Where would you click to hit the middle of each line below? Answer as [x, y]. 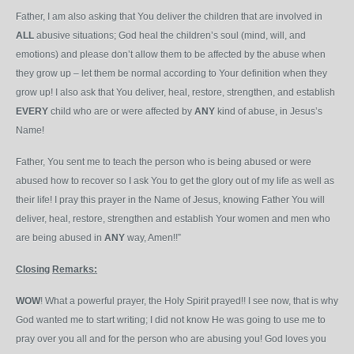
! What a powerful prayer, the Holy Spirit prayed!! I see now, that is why [189, 301]
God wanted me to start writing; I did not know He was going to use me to [171, 320]
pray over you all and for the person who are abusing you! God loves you [171, 339]
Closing [33, 269]
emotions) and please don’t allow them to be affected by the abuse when [171, 55]
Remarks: [75, 269]
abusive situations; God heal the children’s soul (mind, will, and [170, 36]
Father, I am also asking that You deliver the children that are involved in [169, 17]
